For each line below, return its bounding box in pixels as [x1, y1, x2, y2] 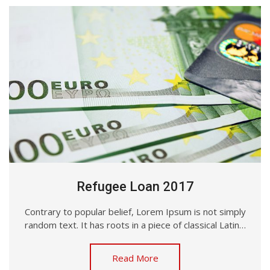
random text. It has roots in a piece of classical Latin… [24, 219, 246, 231]
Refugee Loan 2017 [76, 179, 194, 195]
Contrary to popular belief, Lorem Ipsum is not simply [24, 206, 246, 218]
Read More [111, 252, 159, 265]
